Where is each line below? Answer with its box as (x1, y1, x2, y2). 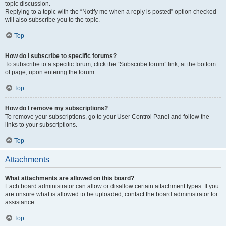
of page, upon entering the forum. (5, 69, 96, 76)
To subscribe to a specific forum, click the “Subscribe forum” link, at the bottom (5, 61, 216, 68)
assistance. (5, 199, 36, 206)
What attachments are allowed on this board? (5, 175, 134, 182)
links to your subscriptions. (5, 121, 77, 128)
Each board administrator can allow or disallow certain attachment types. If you (5, 183, 219, 190)
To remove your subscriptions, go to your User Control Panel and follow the (5, 113, 209, 120)
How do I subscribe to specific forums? (5, 52, 117, 60)
